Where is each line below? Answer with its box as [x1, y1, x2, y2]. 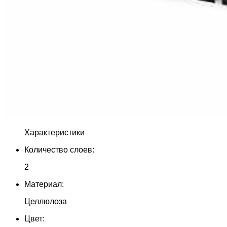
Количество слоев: [24, 145, 94, 154]
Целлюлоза [24, 197, 67, 206]
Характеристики [24, 128, 85, 137]
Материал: [24, 180, 64, 188]
